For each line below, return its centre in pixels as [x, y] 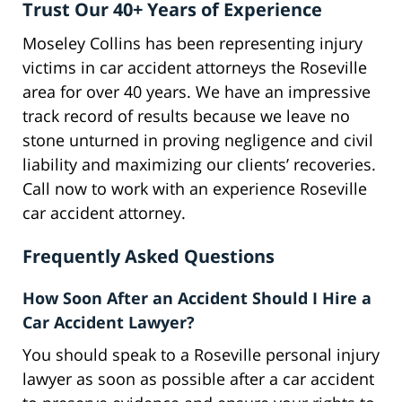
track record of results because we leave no [186, 116]
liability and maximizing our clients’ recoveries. [199, 165]
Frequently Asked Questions [149, 257]
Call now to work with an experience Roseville [195, 189]
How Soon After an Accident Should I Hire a [197, 298]
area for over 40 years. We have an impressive [197, 92]
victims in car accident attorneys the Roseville [195, 68]
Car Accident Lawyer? [109, 323]
